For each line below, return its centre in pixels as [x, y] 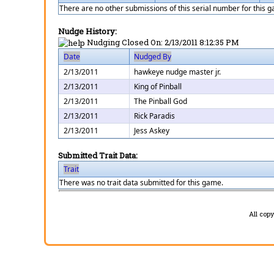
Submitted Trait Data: [98, 156]
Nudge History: [87, 31]
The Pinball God [161, 102]
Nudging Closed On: [126, 42]
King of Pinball [158, 87]
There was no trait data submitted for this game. [141, 183]
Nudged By [153, 57]
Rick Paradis [154, 116]
